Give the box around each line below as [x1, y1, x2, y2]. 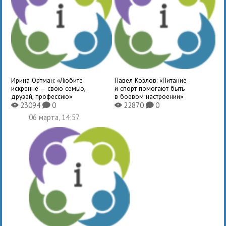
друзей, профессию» [11, 91, 73, 101]
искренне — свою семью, [11, 83, 86, 93]
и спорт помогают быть [114, 83, 185, 93]
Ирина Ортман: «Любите [11, 75, 83, 85]
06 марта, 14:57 [29, 112, 80, 122]
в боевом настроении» [114, 91, 183, 101]
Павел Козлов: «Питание [114, 75, 187, 85]
